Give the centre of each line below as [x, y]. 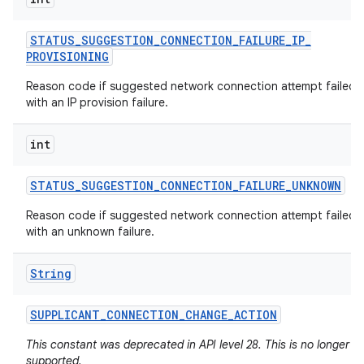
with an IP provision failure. [97, 102]
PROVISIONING [67, 56]
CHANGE [206, 315]
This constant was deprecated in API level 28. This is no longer [188, 344]
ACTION [256, 315]
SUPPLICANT [65, 315]
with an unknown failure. [90, 232]
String [51, 273]
